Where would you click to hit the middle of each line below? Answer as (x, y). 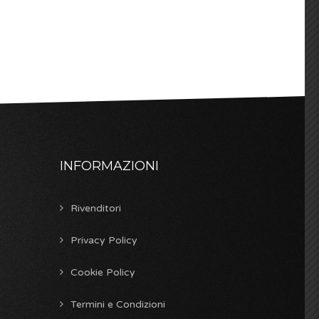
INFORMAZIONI (109, 166)
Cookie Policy (103, 272)
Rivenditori (95, 208)
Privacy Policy (104, 240)
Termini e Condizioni (117, 304)
